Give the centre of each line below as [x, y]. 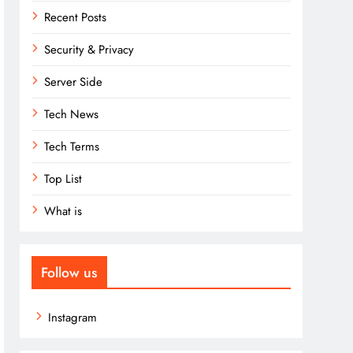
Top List [63, 179]
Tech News [72, 114]
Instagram [73, 318]
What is [63, 211]
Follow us [70, 273]
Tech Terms [72, 147]
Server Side [74, 82]
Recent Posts [76, 17]
